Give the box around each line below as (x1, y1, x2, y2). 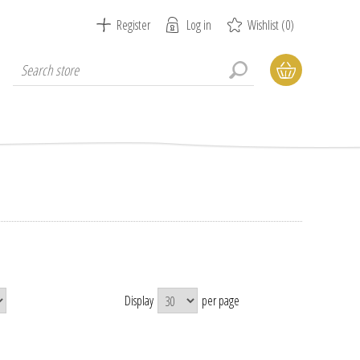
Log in (186, 16, 211, 34)
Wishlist (247, 16, 279, 34)
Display (125, 292, 154, 309)
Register (117, 16, 150, 34)
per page (202, 292, 240, 309)
